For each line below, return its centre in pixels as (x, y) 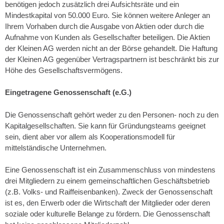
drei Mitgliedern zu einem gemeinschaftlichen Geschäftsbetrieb (107, 181)
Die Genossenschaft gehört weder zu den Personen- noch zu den (112, 114)
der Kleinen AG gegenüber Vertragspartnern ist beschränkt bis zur (112, 59)
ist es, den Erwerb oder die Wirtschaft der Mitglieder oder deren (107, 203)
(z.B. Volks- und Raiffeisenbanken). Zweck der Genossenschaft (109, 192)
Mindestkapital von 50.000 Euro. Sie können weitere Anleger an (107, 15)
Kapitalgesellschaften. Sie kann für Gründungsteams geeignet (105, 125)
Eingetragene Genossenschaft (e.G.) (68, 92)
